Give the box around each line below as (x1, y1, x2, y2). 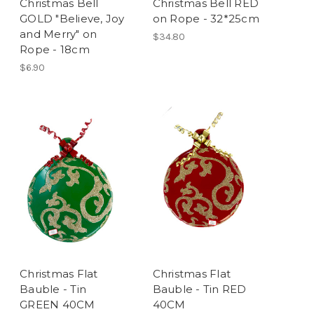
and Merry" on (20, 27, 97, 41)
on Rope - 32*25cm (152, 12, 259, 26)
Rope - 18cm (20, 43, 90, 57)
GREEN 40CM (20, 298, 95, 312)
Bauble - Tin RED (152, 282, 247, 296)
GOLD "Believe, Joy (20, 12, 125, 26)
